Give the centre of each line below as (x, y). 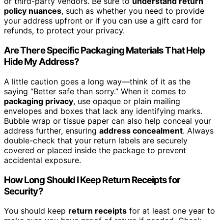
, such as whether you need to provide (133, 11)
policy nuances (33, 11)
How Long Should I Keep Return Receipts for (92, 180)
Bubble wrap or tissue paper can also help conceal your (108, 121)
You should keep (36, 211)
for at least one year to (171, 211)
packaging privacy (39, 101)
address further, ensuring (52, 130)
